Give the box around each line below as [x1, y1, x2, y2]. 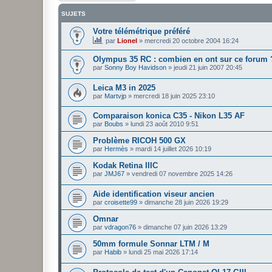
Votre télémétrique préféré [93, 26, 190, 36]
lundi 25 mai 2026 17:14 [129, 248, 198, 256]
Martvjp [104, 92, 126, 100]
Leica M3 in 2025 [93, 83, 155, 92]
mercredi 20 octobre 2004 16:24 [144, 36, 239, 44]
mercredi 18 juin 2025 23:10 [134, 92, 215, 100]
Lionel [117, 36, 137, 44]
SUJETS [61, 10, 86, 17]
